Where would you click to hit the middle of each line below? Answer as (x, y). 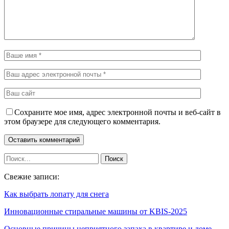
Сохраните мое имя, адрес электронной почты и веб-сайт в (118, 112)
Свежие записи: (32, 176)
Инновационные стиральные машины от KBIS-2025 (96, 211)
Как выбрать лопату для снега (56, 194)
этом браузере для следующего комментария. (82, 121)
